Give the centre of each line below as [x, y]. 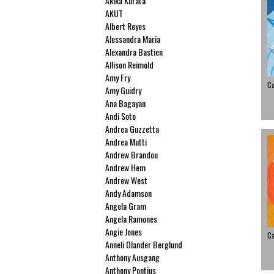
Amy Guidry [124, 90]
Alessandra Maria [133, 39]
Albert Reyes [126, 26]
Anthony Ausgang [133, 257]
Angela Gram [126, 206]
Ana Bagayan [126, 103]
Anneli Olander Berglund [144, 244]
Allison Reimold [130, 65]
